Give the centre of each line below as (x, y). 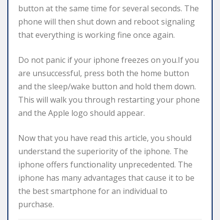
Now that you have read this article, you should (105, 138)
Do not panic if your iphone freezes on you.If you (109, 60)
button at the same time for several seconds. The (109, 8)
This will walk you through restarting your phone (109, 99)
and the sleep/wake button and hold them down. (107, 86)
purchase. (36, 204)
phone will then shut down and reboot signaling (107, 21)
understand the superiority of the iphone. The (103, 151)
